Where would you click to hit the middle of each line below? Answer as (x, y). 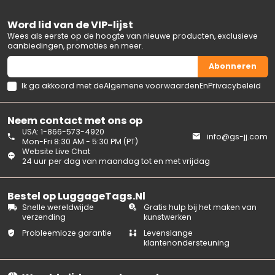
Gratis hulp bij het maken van (200, 207)
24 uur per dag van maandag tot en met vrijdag (116, 161)
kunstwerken (167, 217)
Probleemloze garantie (67, 233)
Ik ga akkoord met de (62, 85)
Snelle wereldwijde (58, 207)
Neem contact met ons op (75, 120)
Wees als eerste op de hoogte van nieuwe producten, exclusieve (133, 36)
